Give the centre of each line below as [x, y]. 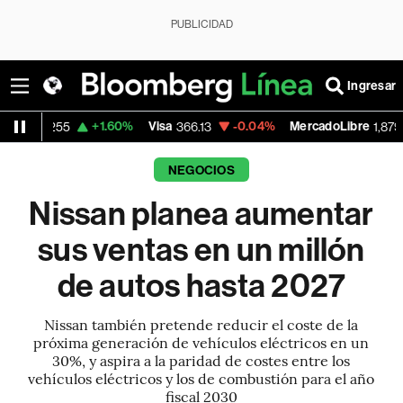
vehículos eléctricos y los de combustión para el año [201, 378]
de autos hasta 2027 [201, 286]
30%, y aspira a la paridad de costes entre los [201, 360]
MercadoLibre [256, 126]
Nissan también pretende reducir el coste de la [201, 324]
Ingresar [372, 85]
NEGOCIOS [201, 170]
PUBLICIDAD [201, 24]
